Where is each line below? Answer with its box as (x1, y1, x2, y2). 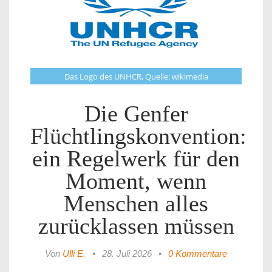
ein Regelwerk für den (32, 146, 240, 172)
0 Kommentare (168, 248, 227, 259)
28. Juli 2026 (102, 248, 152, 259)
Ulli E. (63, 248, 86, 259)
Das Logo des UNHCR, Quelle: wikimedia (64, 71, 208, 83)
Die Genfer (84, 101, 188, 127)
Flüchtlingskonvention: (30, 124, 246, 149)
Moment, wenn (66, 169, 206, 194)
